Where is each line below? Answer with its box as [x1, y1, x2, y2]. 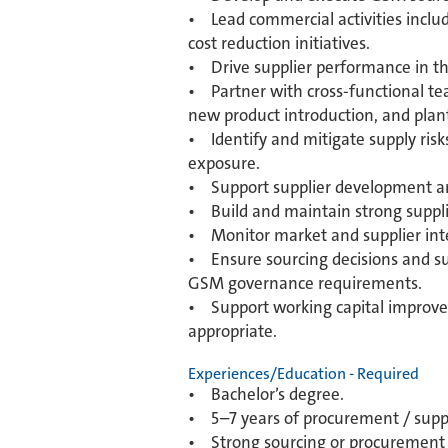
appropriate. [188, 320, 277, 342]
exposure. [188, 152, 260, 174]
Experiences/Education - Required [188, 363, 419, 384]
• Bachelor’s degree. [188, 383, 344, 405]
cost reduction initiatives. [188, 32, 370, 54]
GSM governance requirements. [188, 272, 422, 294]
